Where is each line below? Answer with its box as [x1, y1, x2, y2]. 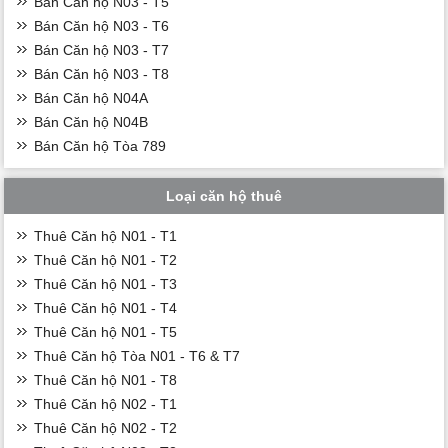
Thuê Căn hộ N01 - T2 [34, 251, 178, 268]
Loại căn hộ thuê [166, 187, 282, 204]
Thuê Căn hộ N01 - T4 [34, 299, 178, 316]
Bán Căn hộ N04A [34, 89, 149, 106]
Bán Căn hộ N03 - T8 [34, 65, 170, 82]
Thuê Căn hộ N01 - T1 [34, 227, 178, 244]
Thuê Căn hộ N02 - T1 [34, 395, 178, 412]
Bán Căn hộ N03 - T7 [34, 41, 170, 58]
